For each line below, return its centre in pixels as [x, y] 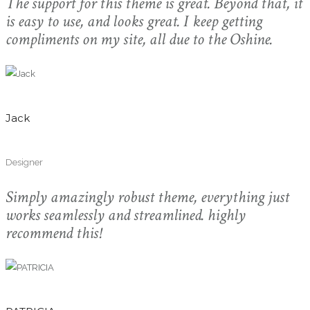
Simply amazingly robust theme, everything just [147, 197]
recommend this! [53, 232]
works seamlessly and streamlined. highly [126, 215]
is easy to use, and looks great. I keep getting [134, 21]
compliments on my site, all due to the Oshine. [139, 39]
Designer [24, 162]
